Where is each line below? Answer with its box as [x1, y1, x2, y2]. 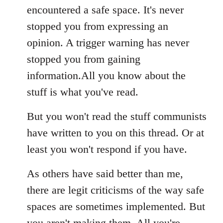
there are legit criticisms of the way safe [27, 184, 204, 196]
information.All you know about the [27, 69, 186, 82]
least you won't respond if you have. [27, 143, 187, 155]
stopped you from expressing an [27, 20, 168, 32]
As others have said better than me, [27, 167, 183, 180]
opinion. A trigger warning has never [27, 36, 189, 49]
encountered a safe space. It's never [27, 3, 184, 16]
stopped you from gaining [27, 53, 140, 65]
